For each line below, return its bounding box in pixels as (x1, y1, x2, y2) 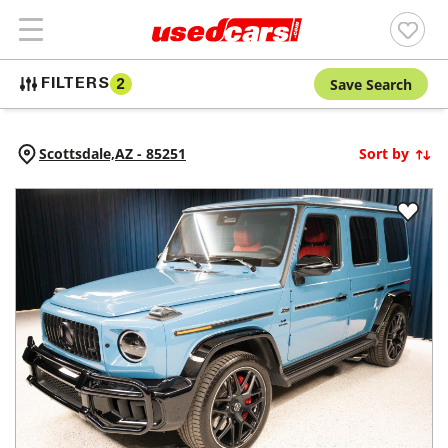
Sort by (359, 144, 409, 163)
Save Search (330, 74, 412, 94)
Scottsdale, (39, 144, 115, 163)
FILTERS (41, 76, 110, 92)
